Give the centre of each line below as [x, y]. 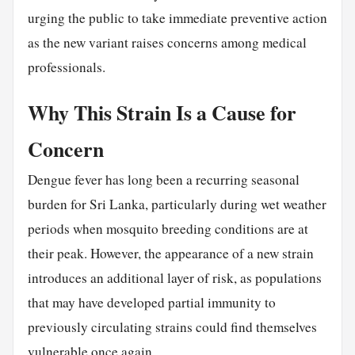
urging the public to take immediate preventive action [177, 17]
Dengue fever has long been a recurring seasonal [163, 179]
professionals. [66, 67]
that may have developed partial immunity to [151, 302]
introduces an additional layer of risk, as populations [174, 277]
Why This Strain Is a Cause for [162, 112]
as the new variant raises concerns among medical [167, 42]
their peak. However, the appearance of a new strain [170, 253]
